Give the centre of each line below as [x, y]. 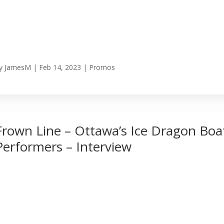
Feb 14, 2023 [60, 67]
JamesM [18, 67]
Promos [102, 67]
